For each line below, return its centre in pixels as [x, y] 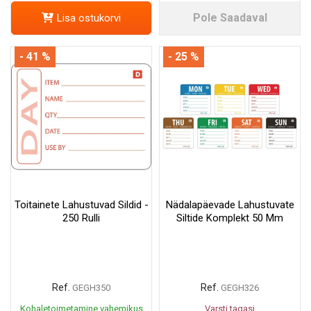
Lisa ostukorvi [89, 18]
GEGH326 [240, 288]
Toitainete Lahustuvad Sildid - [81, 205]
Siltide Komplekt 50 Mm [230, 218]
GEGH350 [91, 288]
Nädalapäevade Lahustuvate [230, 205]
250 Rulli [81, 218]
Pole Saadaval [230, 17]
